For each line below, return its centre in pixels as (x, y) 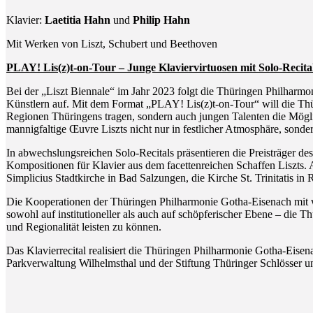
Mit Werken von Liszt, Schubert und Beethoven (112, 43)
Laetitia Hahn (78, 20)
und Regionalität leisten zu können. (84, 226)
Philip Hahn (162, 20)
